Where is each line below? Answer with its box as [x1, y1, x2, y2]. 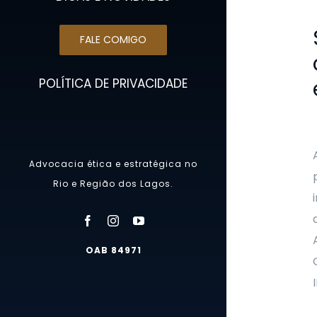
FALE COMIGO [80, 33, 146, 47]
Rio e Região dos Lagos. [53, 178, 173, 190]
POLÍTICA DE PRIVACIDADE [39, 75, 188, 93]
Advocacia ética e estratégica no [29, 158, 197, 171]
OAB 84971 [85, 244, 142, 257]
